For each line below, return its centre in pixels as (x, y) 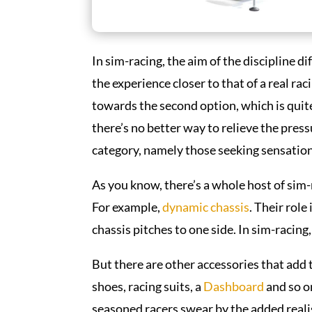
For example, (127, 207)
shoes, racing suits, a (148, 287)
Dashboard (234, 287)
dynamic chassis (206, 207)
